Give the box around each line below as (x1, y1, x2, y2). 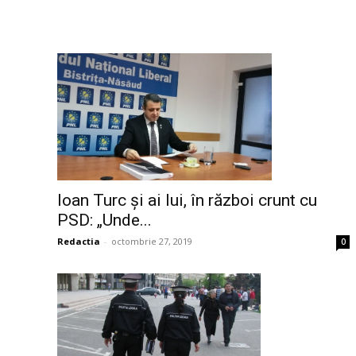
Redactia (57, 235, 100, 248)
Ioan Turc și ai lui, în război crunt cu (57, 191, 317, 211)
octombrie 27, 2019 (111, 235, 192, 248)
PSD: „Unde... (57, 211, 152, 230)
